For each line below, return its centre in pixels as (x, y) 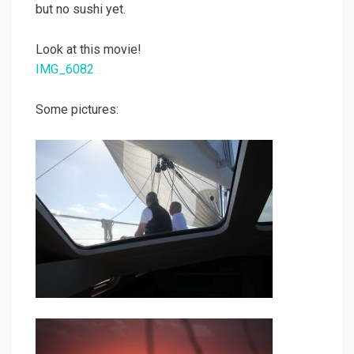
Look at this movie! (88, 50)
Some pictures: (77, 110)
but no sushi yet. (81, 9)
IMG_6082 (65, 70)
